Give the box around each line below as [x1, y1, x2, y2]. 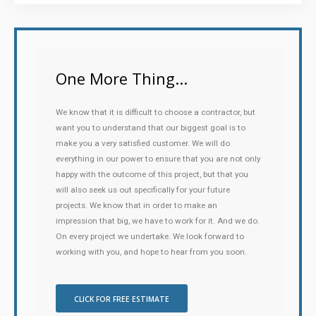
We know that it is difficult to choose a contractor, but [56, 107, 255, 117]
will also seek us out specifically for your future [56, 185, 230, 195]
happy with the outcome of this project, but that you [56, 169, 248, 179]
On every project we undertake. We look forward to [56, 231, 244, 241]
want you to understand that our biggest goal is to [56, 123, 245, 133]
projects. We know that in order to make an [56, 200, 217, 210]
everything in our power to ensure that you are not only [56, 154, 260, 164]
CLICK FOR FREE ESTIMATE [74, 294, 169, 304]
